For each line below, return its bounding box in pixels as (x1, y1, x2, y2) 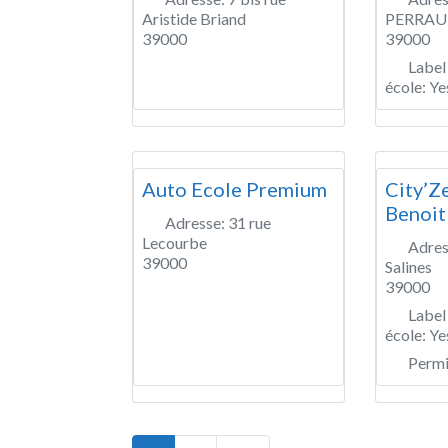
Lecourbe (142, 232, 207, 252)
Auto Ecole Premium (142, 176, 327, 201)
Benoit (385, 200, 446, 225)
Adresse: (165, 212, 228, 232)
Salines (385, 256, 432, 276)
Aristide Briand (142, 8, 246, 28)
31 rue (228, 212, 271, 232)
